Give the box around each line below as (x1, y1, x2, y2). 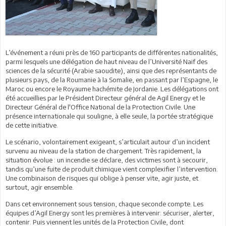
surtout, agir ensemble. (6, 183, 74, 191)
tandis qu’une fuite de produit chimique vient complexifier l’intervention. (6, 164, 218, 173)
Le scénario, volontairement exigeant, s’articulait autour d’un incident (6, 137, 210, 146)
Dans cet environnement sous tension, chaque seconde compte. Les (6, 199, 203, 208)
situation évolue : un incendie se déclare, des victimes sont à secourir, (6, 155, 208, 164)
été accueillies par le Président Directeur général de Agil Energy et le (6, 93, 205, 102)
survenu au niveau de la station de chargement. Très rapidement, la (6, 146, 201, 155)
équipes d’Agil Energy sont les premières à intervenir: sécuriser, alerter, (6, 208, 214, 217)
